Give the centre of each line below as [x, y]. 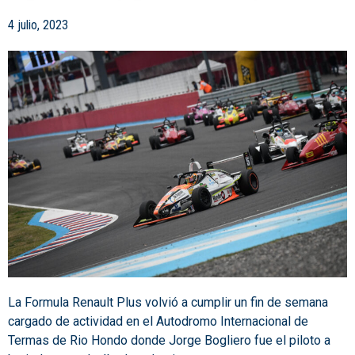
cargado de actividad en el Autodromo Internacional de [158, 321]
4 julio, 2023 [38, 25]
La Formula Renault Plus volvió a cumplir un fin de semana [168, 302]
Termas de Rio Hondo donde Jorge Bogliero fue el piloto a [169, 340]
